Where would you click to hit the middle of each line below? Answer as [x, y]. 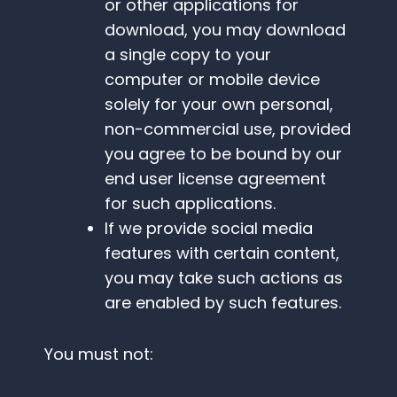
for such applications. [190, 204]
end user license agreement [215, 179]
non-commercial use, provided [228, 129]
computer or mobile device [212, 80]
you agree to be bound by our [223, 154]
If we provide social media [209, 229]
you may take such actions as [224, 278]
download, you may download [225, 30]
